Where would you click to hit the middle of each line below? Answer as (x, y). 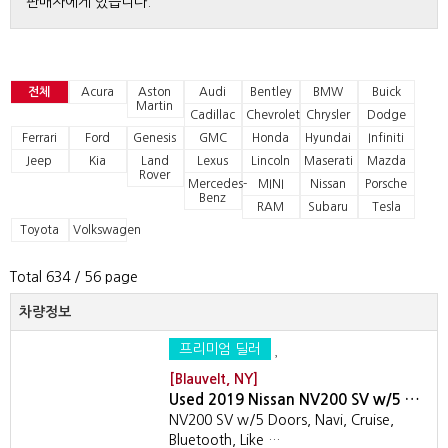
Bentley (270, 92)
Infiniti (386, 138)
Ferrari (39, 138)
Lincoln (271, 161)
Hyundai (328, 138)
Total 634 (40, 277)
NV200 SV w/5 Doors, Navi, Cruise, (281, 420)
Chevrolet (273, 115)
